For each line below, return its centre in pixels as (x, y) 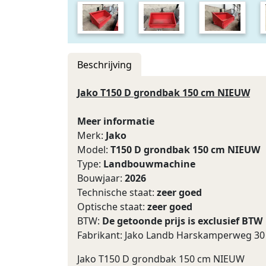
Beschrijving (104, 65)
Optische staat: (112, 207)
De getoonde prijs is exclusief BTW (182, 221)
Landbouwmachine (149, 164)
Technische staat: (117, 192)
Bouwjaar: (101, 178)
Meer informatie (116, 121)
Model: (94, 150)
